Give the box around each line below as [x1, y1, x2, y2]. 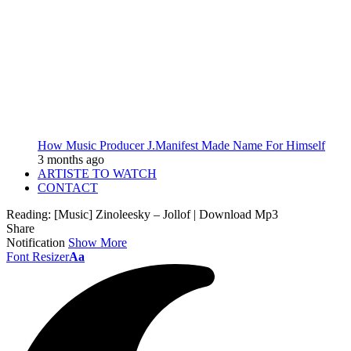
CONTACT [38, 181, 98, 194]
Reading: [6, 208, 51, 221]
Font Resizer [6, 250, 69, 263]
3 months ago [38, 153, 104, 166]
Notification [6, 236, 65, 249]
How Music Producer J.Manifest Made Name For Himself [38, 139, 325, 152]
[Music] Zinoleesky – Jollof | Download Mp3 [54, 208, 278, 221]
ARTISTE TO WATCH [38, 167, 157, 180]
